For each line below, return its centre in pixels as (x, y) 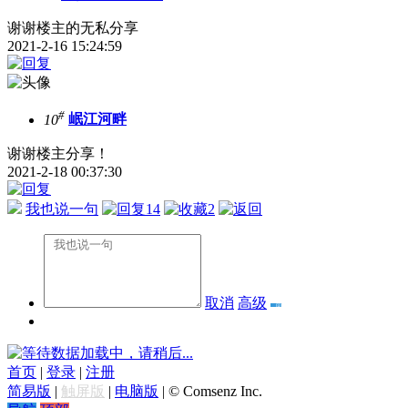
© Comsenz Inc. (215, 391)
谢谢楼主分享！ (58, 153)
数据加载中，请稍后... (122, 352)
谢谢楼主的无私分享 (73, 28)
